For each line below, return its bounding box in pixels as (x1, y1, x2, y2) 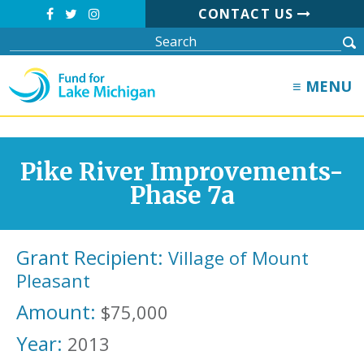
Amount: (16, 298, 96, 325)
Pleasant (16, 268, 90, 292)
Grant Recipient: (16, 244, 163, 271)
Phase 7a (129, 180, 235, 210)
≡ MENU (292, 76, 352, 96)
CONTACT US (197, 5, 298, 23)
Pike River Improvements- (20, 157, 344, 187)
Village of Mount (168, 245, 309, 270)
